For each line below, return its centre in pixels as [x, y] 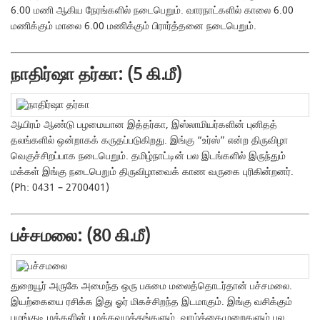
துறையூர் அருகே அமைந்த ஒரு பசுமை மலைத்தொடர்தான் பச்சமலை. [152, 286]
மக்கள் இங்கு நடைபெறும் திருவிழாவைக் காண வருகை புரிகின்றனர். [152, 172]
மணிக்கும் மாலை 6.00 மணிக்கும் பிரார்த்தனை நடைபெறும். [134, 26]
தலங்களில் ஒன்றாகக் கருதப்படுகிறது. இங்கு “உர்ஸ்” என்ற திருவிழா [150, 140]
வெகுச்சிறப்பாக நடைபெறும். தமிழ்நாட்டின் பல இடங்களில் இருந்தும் [149, 156]
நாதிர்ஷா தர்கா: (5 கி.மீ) [96, 75]
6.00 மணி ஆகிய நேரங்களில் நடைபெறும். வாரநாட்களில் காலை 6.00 [152, 10]
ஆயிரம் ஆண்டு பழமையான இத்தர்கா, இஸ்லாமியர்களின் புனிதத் [144, 125]
